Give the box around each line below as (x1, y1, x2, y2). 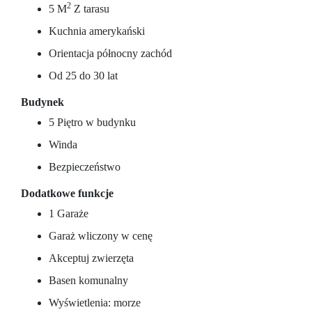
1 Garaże (49, 208, 88, 219)
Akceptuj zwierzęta (49, 252, 134, 264)
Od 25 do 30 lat (49, 70, 118, 81)
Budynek (21, 96, 64, 108)
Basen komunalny (49, 274, 128, 286)
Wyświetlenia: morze (49, 297, 141, 309)
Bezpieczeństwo (49, 161, 120, 173)
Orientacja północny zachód (49, 47, 172, 59)
